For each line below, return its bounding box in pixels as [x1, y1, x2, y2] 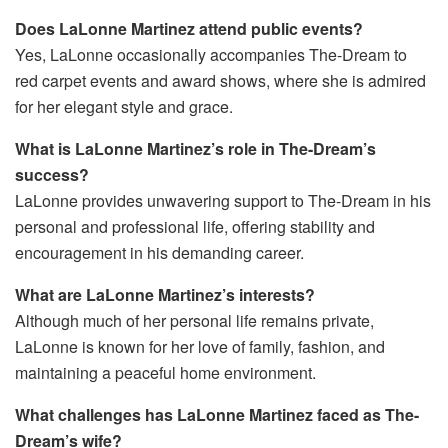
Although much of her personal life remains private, [15, 309, 374, 333]
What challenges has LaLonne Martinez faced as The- [15, 403, 419, 427]
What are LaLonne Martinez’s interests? [15, 283, 315, 307]
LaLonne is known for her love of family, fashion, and [15, 335, 385, 359]
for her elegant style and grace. [15, 95, 233, 119]
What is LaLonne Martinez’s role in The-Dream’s [15, 137, 376, 161]
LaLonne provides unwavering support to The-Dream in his [15, 189, 431, 213]
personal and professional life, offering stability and [15, 215, 375, 239]
